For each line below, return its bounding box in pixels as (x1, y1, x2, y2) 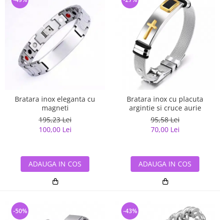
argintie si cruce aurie (129, 103, 201, 113)
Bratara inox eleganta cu (15, 94, 95, 104)
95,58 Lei (150, 115, 180, 125)
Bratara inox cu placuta (127, 94, 203, 104)
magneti (41, 103, 69, 113)
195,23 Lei (38, 115, 72, 125)
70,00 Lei (150, 125, 180, 135)
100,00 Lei (38, 125, 72, 135)
